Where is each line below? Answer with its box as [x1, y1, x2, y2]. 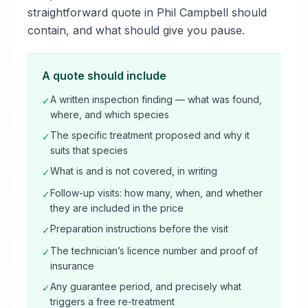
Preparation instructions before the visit [50, 223, 228, 234]
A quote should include [42, 69, 166, 82]
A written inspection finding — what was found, [50, 93, 262, 105]
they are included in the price [50, 202, 184, 214]
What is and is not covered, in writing [50, 165, 217, 177]
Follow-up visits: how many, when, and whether [50, 187, 263, 199]
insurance [50, 260, 94, 272]
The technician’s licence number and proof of [50, 245, 258, 256]
